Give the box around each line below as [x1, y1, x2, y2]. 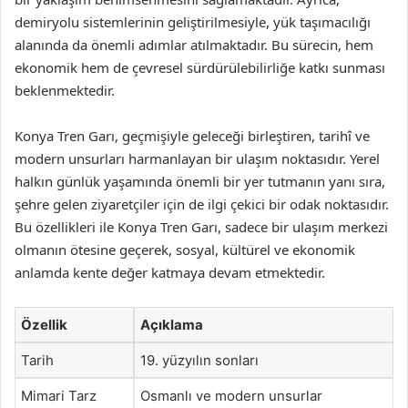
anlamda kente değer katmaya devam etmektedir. [15, 263, 325, 281]
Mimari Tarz [21, 387, 97, 404]
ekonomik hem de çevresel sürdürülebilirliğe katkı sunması [15, 58, 385, 76]
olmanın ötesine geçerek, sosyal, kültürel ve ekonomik [15, 240, 355, 259]
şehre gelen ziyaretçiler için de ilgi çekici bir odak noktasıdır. [15, 195, 389, 213]
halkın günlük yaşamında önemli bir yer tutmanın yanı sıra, [15, 172, 385, 190]
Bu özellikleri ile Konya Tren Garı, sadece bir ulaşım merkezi [15, 218, 388, 236]
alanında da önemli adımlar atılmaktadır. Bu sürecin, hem [15, 36, 373, 54]
